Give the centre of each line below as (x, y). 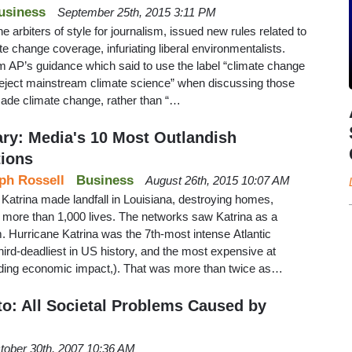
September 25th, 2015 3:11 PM (137, 12)
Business (105, 180)
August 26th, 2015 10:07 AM (218, 180)
